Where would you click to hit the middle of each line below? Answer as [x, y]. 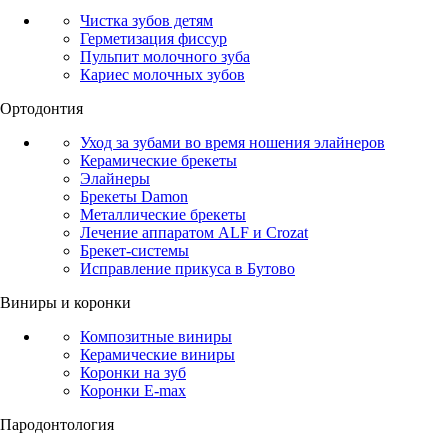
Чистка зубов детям [146, 21]
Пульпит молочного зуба [165, 57]
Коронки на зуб [133, 373]
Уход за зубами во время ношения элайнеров [232, 143]
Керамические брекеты [158, 161]
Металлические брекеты [163, 215]
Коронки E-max [133, 391]
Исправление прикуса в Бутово [187, 269]
